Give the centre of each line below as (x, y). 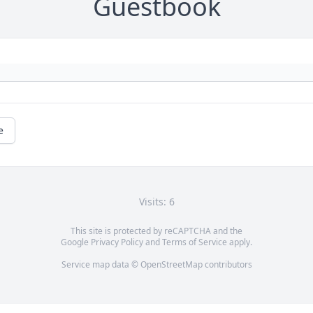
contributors (227, 265)
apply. (240, 242)
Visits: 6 (156, 202)
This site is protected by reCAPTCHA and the (156, 231)
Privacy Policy (117, 242)
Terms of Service (195, 242)
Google (76, 242)
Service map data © (101, 265)
